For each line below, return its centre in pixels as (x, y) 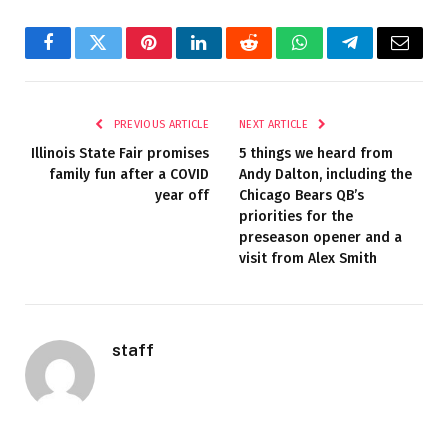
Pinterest (179, 57)
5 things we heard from (316, 154)
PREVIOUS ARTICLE (159, 125)
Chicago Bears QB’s (301, 196)
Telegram (382, 57)
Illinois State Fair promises (120, 154)
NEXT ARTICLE (275, 125)
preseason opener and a (320, 238)
